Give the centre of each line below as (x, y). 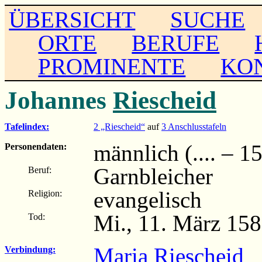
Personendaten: (36, 146)
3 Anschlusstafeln (194, 126)
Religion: (45, 193)
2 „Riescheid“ (119, 126)
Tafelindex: (27, 126)
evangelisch (148, 199)
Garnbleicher (153, 176)
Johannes (59, 100)
